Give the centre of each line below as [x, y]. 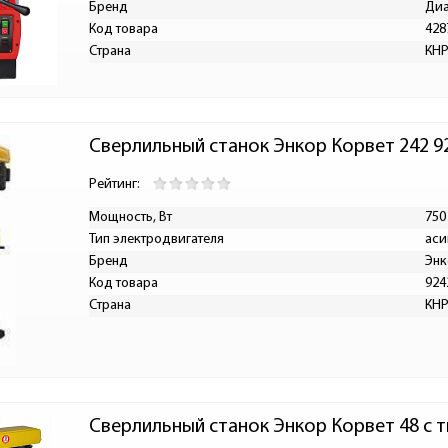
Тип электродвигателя [156, 239]
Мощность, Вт [130, 217]
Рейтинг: [114, 184]
